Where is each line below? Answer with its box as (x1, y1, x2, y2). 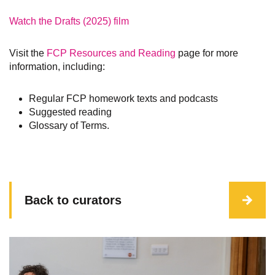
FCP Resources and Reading (47, 48, 176, 58)
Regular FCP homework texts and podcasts (29, 93, 218, 104)
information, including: (9, 61, 105, 72)
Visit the (9, 48, 47, 58)
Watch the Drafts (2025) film (9, 16, 129, 26)
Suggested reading (29, 107, 112, 117)
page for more (176, 48, 238, 58)
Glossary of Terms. (29, 120, 114, 131)
